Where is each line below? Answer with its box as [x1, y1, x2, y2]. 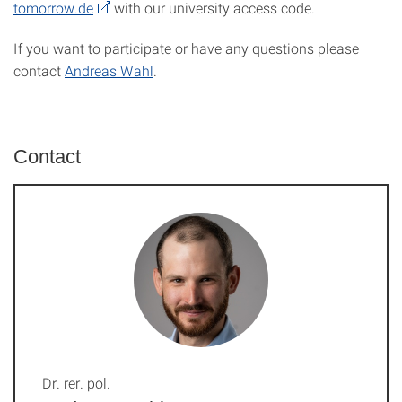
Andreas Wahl [65, 61, 153, 80]
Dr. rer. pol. [42, 373, 110, 392]
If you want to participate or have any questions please [13, 39, 359, 57]
